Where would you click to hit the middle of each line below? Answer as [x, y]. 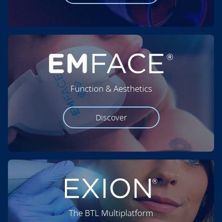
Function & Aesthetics [111, 88]
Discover [111, 118]
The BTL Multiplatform [111, 213]
